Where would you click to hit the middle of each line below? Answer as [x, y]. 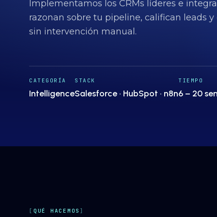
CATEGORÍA [48, 80]
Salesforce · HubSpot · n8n [126, 93]
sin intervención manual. [83, 31]
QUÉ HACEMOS [57, 211]
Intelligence [52, 93]
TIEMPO [191, 80]
